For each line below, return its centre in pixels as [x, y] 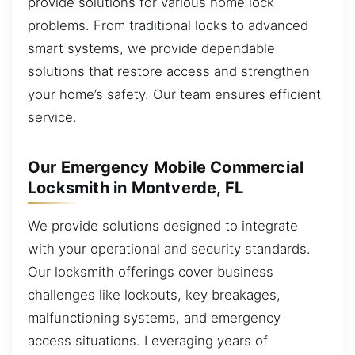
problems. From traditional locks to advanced [168, 25]
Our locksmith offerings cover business [151, 271]
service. [52, 117]
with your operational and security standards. [169, 248]
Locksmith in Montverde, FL [136, 188]
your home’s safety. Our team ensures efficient [174, 94]
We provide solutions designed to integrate [163, 225]
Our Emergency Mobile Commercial [166, 167]
